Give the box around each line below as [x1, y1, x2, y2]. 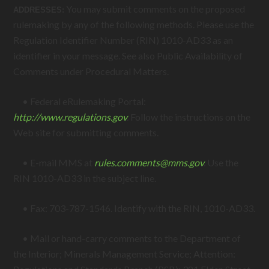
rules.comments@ [94, 157, 168, 168]
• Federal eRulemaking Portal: [13, 95, 147, 107]
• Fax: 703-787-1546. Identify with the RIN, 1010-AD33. [13, 202, 256, 214]
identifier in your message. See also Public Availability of [13, 50, 243, 61]
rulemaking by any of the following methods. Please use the [13, 19, 255, 30]
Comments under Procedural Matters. [13, 65, 169, 77]
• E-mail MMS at [13, 157, 95, 168]
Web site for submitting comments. [13, 127, 159, 138]
